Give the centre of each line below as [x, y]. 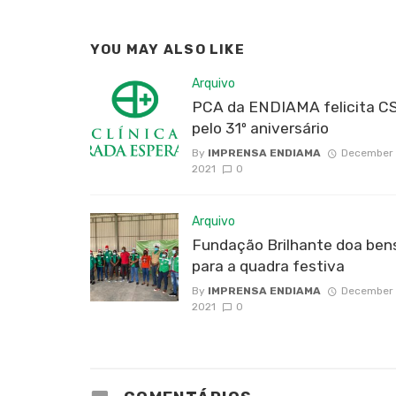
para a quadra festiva [268, 267]
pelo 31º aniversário [260, 128]
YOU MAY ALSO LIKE [168, 49]
